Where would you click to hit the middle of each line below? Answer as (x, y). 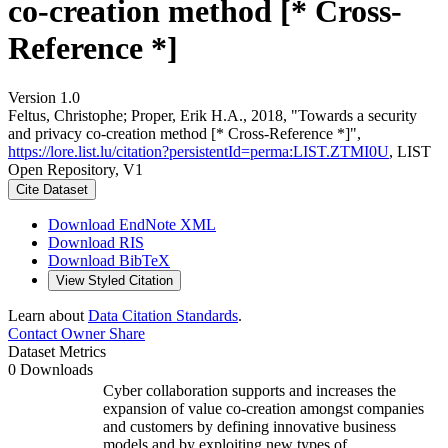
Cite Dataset (52, 189)
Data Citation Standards (163, 315)
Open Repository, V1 (75, 169)
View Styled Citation (114, 280)
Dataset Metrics (57, 351)
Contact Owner (56, 333)
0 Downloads (50, 369)
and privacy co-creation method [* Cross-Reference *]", (184, 133)
